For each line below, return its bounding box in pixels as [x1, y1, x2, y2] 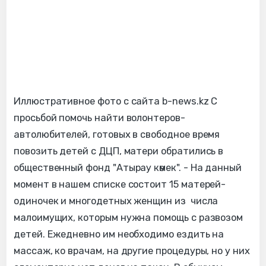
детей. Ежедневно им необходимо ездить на [14, 229, 224, 240]
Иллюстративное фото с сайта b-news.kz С [14, 96, 218, 107]
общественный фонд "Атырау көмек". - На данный [14, 162, 242, 174]
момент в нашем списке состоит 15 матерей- [14, 179, 226, 191]
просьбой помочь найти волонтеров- [14, 112, 185, 124]
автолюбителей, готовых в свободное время [14, 129, 220, 141]
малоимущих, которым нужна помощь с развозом [14, 212, 243, 224]
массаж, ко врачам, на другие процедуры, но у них [14, 245, 250, 257]
